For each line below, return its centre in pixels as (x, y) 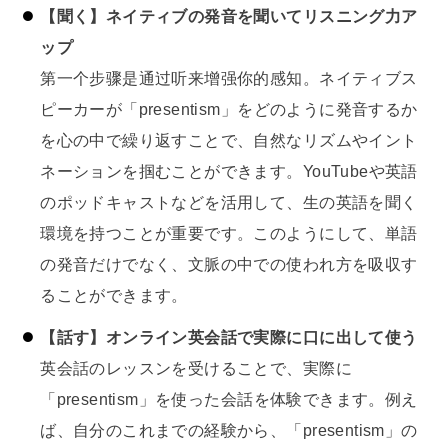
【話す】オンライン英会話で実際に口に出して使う (229, 337)
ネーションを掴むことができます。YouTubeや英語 (229, 170)
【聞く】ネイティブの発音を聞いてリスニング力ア (229, 15)
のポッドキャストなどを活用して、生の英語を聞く (229, 201)
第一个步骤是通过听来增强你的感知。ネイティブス (229, 77)
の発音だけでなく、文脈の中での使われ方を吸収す (229, 263)
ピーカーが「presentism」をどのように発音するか (229, 108)
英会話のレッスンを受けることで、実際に (196, 368)
